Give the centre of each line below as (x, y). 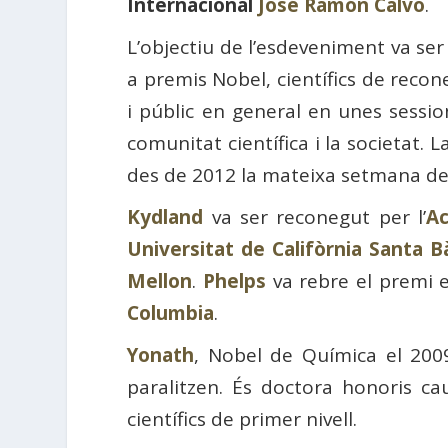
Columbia (171, 313)
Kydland (165, 217)
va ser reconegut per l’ (315, 217)
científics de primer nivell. (242, 419)
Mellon (160, 281)
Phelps (234, 281)
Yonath (161, 355)
